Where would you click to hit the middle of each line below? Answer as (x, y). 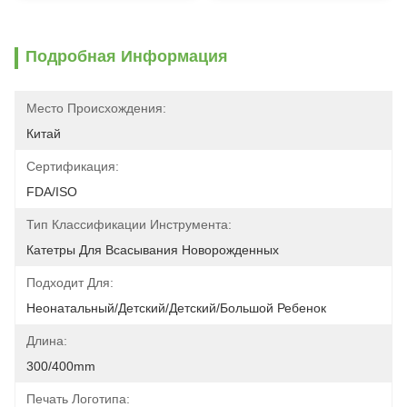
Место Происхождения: (96, 108)
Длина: (47, 341)
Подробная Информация (127, 56)
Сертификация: (73, 166)
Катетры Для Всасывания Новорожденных (153, 250)
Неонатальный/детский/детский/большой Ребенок (176, 308)
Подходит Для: (70, 283)
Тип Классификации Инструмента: (129, 224)
